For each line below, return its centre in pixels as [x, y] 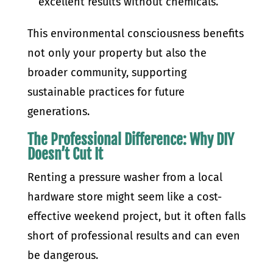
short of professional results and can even [133, 236]
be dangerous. [62, 255]
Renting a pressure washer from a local [125, 177]
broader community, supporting [107, 73]
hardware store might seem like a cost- [124, 197]
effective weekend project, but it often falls [136, 216]
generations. [58, 112]
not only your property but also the [117, 53]
